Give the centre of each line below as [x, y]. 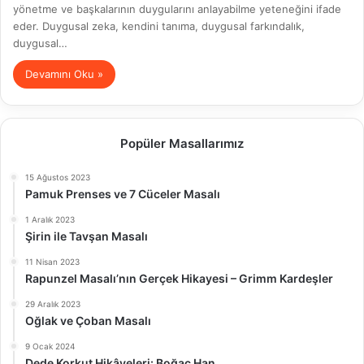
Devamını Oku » [64, 74]
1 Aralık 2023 [50, 219]
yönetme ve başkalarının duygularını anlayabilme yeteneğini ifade [177, 9]
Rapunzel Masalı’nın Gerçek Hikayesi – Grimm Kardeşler [179, 278]
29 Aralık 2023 [53, 304]
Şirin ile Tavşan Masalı [87, 236]
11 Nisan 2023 [52, 262]
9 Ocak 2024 [50, 346]
